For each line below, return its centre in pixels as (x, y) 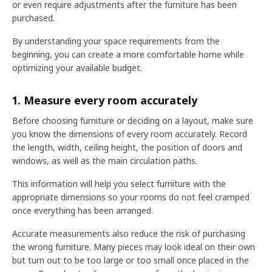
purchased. (33, 18)
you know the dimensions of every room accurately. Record (130, 134)
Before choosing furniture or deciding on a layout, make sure (133, 121)
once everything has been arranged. (83, 210)
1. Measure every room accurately (105, 100)
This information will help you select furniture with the (119, 184)
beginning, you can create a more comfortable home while (128, 54)
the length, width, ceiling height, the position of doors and (127, 147)
